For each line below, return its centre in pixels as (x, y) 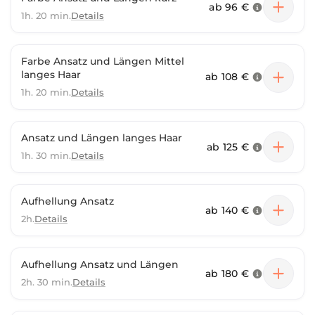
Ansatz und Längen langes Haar (102, 138)
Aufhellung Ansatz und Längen (100, 264)
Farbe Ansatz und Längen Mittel (103, 61)
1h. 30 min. (46, 155)
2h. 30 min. (47, 282)
